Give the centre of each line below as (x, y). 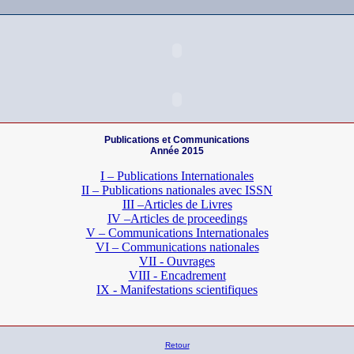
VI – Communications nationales (177, 247)
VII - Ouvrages (177, 261)
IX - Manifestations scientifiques (177, 290)
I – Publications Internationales (177, 176)
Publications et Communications (177, 140)
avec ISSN (246, 190)
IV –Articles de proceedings (177, 218)
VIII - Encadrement (177, 275)
